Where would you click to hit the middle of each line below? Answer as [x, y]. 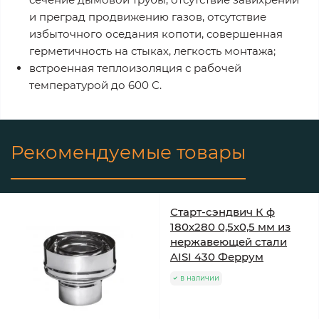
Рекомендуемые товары [128, 152]
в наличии [200, 278]
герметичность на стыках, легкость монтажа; [152, 51]
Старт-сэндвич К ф [223, 211]
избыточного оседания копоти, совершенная [156, 33]
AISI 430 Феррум [217, 256]
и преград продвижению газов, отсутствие [148, 16]
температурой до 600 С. [95, 85]
